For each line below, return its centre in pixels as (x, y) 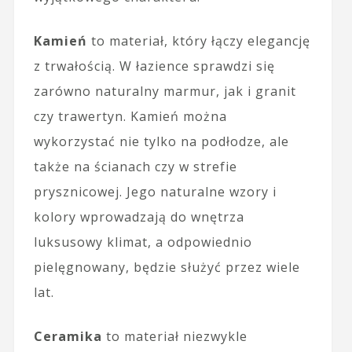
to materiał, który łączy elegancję (198, 40)
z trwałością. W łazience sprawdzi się (154, 66)
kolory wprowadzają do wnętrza (139, 216)
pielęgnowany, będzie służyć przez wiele (167, 267)
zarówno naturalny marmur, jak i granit (165, 91)
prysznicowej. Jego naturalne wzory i (155, 191)
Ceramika (68, 336)
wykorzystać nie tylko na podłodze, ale (161, 141)
